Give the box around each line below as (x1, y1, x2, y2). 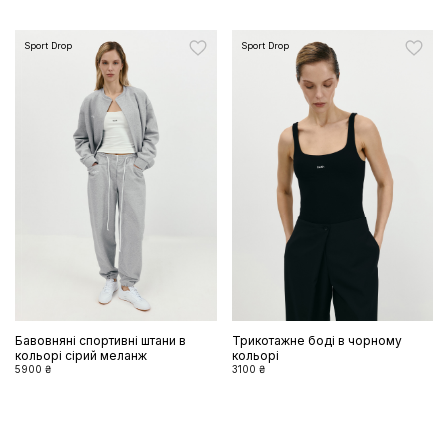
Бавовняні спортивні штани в (15, 332, 186, 348)
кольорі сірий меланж (15, 347, 147, 363)
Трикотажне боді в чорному (231, 332, 402, 348)
